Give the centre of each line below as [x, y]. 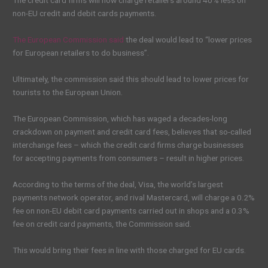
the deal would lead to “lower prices [188, 40]
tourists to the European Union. [68, 92]
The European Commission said [68, 40]
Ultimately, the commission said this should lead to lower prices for [131, 79]
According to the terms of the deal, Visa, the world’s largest [118, 184]
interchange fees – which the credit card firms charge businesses [128, 144]
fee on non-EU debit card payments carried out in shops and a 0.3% [131, 210]
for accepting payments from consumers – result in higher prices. [129, 158]
